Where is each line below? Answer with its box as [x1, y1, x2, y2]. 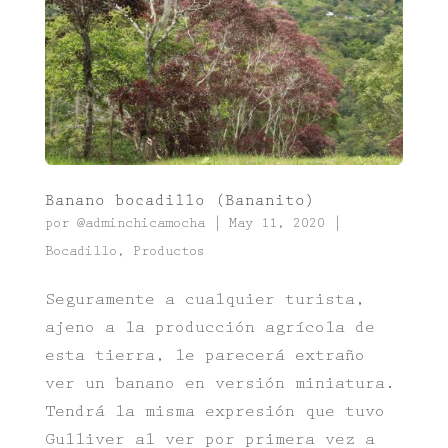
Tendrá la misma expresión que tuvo [44, 404, 385, 422]
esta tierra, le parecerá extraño [44, 348, 365, 366]
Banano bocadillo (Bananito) [44, 194, 315, 211]
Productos [132, 245, 205, 260]
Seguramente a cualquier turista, [44, 292, 365, 310]
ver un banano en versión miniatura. [44, 376, 395, 394]
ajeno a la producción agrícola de [44, 320, 375, 338]
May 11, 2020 [228, 217, 325, 232]
